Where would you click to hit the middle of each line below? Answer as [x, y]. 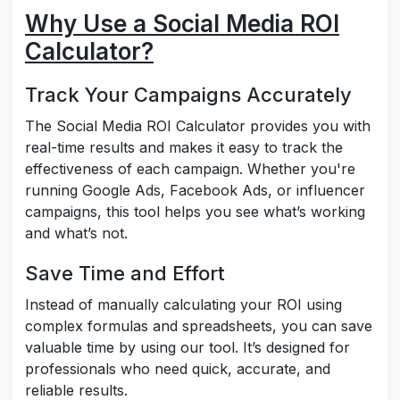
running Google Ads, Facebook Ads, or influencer [195, 190]
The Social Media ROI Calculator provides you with [198, 126]
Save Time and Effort [125, 273]
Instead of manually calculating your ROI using [183, 304]
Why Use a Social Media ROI [182, 24]
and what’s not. [76, 233]
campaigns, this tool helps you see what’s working [195, 212]
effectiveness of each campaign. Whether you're [190, 169]
